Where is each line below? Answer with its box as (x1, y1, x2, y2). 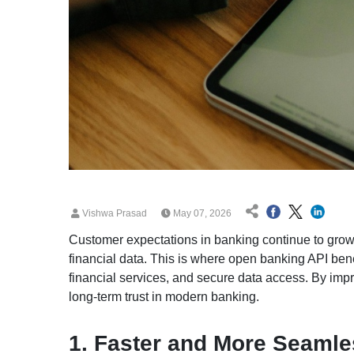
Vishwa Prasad (80, 207, 147, 219)
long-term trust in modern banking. (69, 289, 259, 303)
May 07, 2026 (171, 207, 232, 219)
